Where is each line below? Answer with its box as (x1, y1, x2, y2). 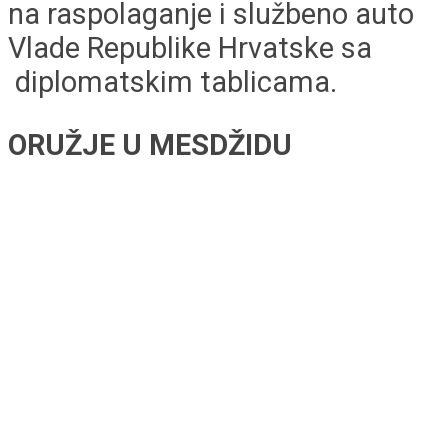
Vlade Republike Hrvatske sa (8, 31, 372, 66)
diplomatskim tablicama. (8, 65, 337, 100)
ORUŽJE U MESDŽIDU (8, 127, 292, 162)
